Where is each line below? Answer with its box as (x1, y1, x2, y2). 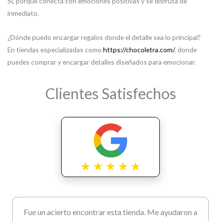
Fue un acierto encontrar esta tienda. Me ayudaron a (24, 207, 197, 217)
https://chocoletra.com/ (103, 45, 175, 54)
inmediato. (7, 9, 39, 18)
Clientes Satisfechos (45, 84, 176, 103)
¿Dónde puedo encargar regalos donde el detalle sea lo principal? (7, 33, 201, 42)
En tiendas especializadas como (7, 45, 103, 54)
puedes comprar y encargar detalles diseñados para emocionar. (7, 58, 196, 67)
